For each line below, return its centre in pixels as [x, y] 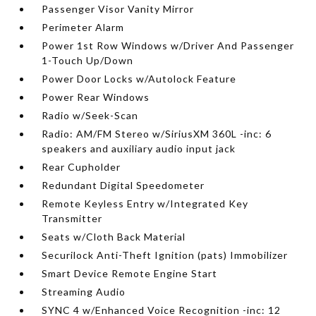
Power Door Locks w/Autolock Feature [139, 79]
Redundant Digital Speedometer [123, 185]
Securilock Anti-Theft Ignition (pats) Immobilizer [165, 255]
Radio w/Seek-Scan [90, 115]
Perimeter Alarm [83, 27]
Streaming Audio [84, 292]
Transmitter [72, 218]
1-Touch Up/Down [88, 60]
